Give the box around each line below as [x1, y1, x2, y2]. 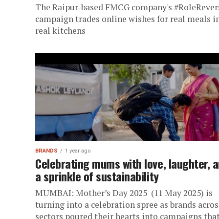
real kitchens [35, 25, 86, 36]
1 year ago [65, 148, 90, 154]
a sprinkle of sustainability [35, 167, 159, 185]
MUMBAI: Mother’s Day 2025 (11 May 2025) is [35, 187, 213, 198]
